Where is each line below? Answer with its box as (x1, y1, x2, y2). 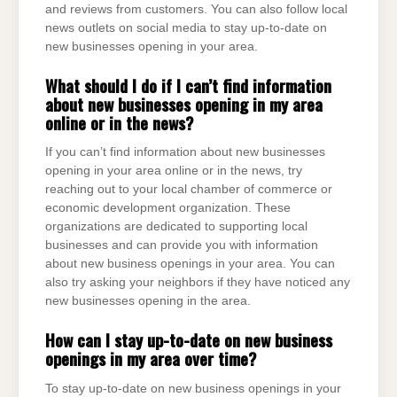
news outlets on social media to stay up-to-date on (45, 21, 327, 35)
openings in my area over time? (45, 345, 256, 371)
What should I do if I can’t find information (45, 72, 331, 98)
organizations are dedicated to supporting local (45, 220, 307, 234)
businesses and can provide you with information (45, 238, 318, 253)
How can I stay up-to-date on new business (45, 326, 332, 353)
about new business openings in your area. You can (45, 257, 335, 271)
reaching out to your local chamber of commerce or (45, 183, 332, 197)
